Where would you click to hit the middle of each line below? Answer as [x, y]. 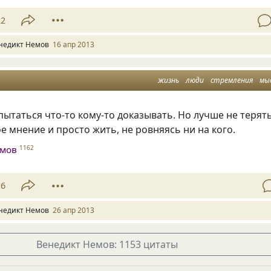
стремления [232, 80]
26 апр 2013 [73, 210]
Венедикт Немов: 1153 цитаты [107, 244]
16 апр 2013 [73, 45]
